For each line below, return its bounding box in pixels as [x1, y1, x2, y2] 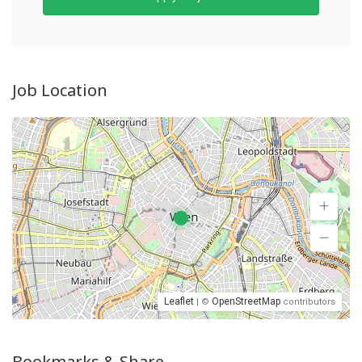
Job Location [12, 79, 107, 101]
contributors [280, 297, 335, 307]
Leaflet [164, 296, 194, 307]
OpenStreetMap [212, 296, 280, 307]
